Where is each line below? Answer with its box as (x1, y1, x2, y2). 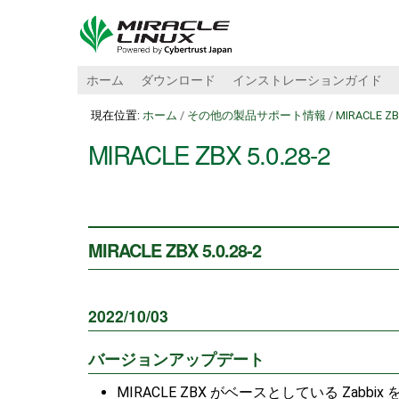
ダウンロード (140, 73, 216, 87)
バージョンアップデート (87, 346, 265, 370)
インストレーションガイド (232, 73, 382, 87)
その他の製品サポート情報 (186, 109, 326, 122)
